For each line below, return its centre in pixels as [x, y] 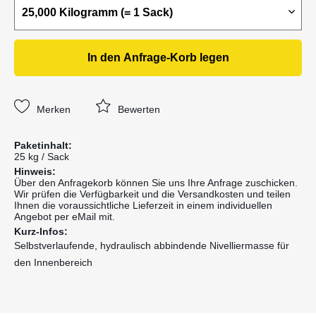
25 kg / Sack [42, 157]
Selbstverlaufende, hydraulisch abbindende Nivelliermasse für [152, 246]
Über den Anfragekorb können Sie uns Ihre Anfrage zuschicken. [156, 183]
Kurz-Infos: [41, 232]
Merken [54, 110]
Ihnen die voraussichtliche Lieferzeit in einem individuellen [143, 206]
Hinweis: [35, 172]
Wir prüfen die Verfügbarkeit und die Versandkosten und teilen [152, 194]
